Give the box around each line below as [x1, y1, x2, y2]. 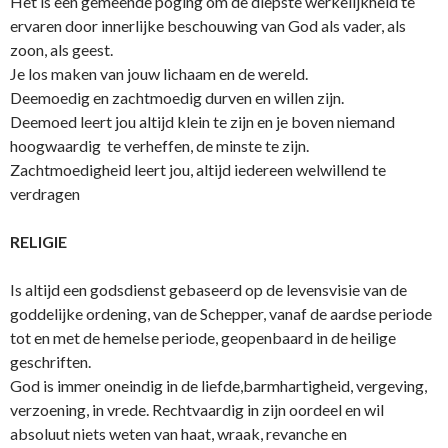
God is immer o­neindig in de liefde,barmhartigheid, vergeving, [10, 376, 427, 396]
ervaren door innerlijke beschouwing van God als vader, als [10, 16, 406, 36]
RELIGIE [10, 232, 67, 252]
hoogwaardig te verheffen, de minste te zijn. [10, 136, 309, 156]
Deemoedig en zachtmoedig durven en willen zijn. [10, 88, 344, 108]
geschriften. [10, 352, 91, 372]
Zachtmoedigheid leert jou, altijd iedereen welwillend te [10, 160, 386, 180]
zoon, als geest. [10, 40, 113, 60]
